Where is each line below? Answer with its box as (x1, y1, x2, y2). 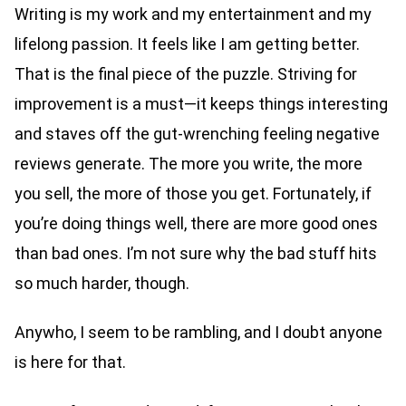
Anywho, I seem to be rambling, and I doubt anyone (14, 323, 382, 343)
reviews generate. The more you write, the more (14, 153, 362, 173)
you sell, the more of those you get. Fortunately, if (14, 183, 372, 203)
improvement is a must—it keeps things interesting (14, 93, 388, 113)
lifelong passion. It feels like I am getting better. (14, 34, 360, 53)
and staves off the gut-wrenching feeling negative (14, 123, 380, 143)
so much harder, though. (14, 273, 193, 293)
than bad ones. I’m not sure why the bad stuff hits (14, 243, 377, 263)
